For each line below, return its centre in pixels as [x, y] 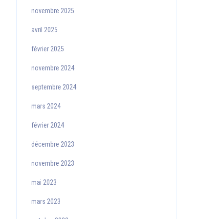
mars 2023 [46, 201]
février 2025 [47, 49]
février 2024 [47, 125]
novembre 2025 [53, 11]
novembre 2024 [53, 68]
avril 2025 [44, 30]
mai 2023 [44, 182]
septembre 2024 [54, 87]
